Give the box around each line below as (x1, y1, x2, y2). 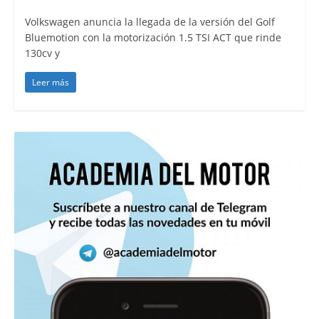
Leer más (31, 75, 69, 88)
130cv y (24, 46, 60, 60)
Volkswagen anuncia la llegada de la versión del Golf (24, 14, 275, 28)
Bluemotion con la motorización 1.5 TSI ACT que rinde (24, 30, 281, 44)
